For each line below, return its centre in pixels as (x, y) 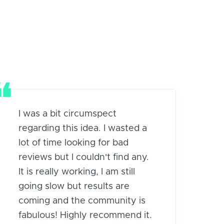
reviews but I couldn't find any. (83, 157)
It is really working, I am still (76, 172)
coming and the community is (82, 201)
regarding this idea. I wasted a (82, 128)
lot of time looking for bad (73, 143)
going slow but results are (74, 186)
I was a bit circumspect (67, 114)
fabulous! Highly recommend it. (85, 215)
